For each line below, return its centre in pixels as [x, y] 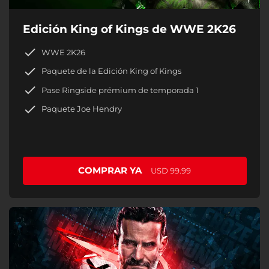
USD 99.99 [171, 171]
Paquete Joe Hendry [82, 109]
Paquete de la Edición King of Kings [111, 71]
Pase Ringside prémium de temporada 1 [120, 90]
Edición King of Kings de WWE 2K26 [129, 29]
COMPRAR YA [110, 171]
